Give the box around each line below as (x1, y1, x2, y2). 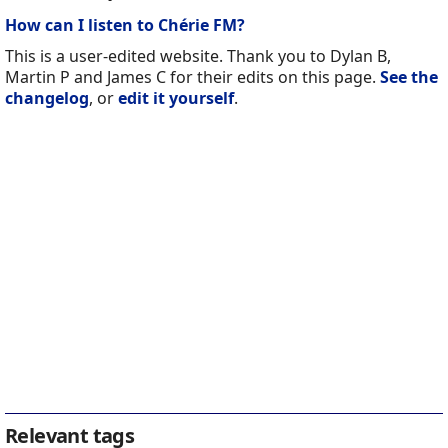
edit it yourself (118, 87, 234, 110)
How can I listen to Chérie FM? (5, 14, 245, 37)
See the (380, 66, 438, 89)
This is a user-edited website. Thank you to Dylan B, (5, 45, 391, 68)
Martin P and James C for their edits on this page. (5, 66, 380, 89)
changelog (5, 87, 89, 110)
